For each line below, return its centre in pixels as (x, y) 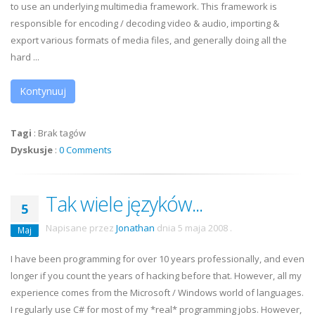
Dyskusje (32, 150)
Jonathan (135, 228)
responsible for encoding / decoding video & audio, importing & (145, 23)
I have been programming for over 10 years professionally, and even (157, 259)
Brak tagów (62, 133)
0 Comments (85, 150)
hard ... (25, 57)
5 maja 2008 (203, 228)
